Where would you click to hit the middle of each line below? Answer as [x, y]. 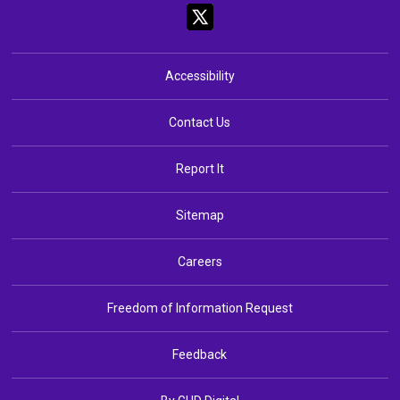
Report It [200, 168]
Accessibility [200, 75]
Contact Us [200, 122]
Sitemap [200, 215]
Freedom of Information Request [200, 308]
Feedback [200, 354]
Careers [200, 261]
